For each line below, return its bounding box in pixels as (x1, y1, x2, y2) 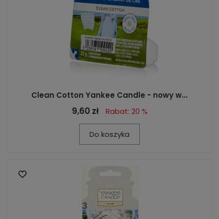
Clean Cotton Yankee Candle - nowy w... (31, 90, 188, 100)
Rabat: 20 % (105, 106, 148, 116)
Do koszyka (89, 129, 130, 139)
